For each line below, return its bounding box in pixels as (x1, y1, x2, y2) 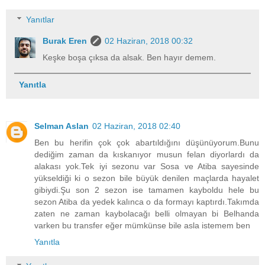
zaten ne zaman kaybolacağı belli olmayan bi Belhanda (34, 208, 259, 218)
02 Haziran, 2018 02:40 (92, 121, 180, 131)
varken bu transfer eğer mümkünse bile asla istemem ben (34, 220, 250, 230)
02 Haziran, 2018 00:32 (105, 36, 193, 46)
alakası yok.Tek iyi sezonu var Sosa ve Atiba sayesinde (34, 161, 259, 171)
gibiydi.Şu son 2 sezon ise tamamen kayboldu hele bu (34, 185, 259, 195)
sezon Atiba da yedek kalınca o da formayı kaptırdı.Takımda (34, 196, 259, 206)
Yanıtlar (26, 15, 55, 25)
